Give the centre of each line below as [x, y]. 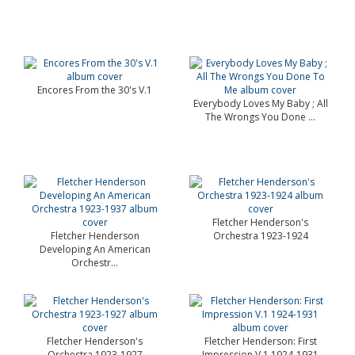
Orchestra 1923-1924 [260, 236]
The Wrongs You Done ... [260, 117]
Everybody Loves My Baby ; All [260, 103]
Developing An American [95, 249]
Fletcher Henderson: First [260, 341]
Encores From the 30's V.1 [95, 90]
